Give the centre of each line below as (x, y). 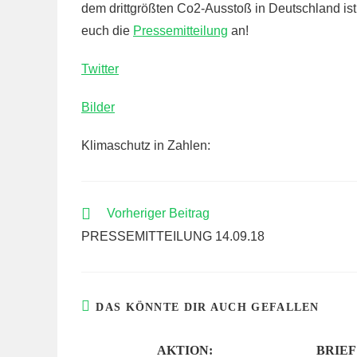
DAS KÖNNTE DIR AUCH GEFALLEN (208, 307)
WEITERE (106, 212)
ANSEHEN (107, 243)
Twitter (100, 69)
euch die (107, 31)
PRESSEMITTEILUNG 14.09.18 (173, 236)
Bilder (98, 107)
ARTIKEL (104, 228)
